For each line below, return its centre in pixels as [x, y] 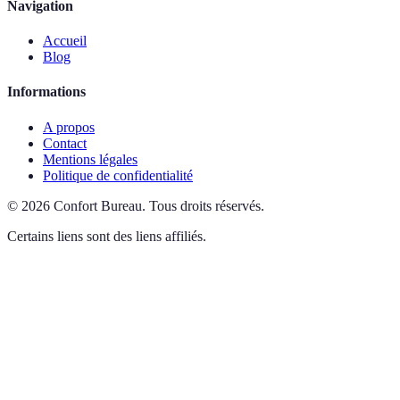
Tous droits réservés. [207, 205]
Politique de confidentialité [118, 175]
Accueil [65, 40]
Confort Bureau [98, 205]
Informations [46, 92]
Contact [65, 143]
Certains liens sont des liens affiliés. [107, 236]
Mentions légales [90, 159]
